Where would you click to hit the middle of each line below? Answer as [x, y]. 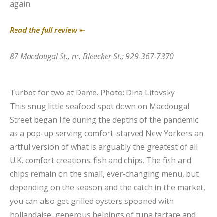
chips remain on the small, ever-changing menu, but [104, 174]
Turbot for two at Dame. [55, 92]
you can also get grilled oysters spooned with [92, 201]
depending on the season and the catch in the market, [108, 187]
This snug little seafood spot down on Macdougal [100, 106]
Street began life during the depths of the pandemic [104, 119]
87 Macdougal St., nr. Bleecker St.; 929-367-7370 [92, 56]
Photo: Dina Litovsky [138, 92]
